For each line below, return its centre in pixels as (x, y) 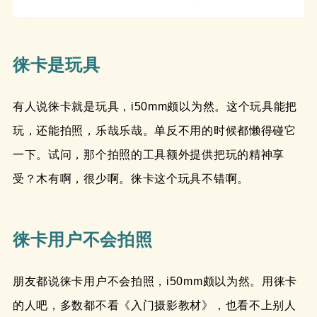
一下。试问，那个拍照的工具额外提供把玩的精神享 (149, 155)
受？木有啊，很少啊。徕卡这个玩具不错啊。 (131, 179)
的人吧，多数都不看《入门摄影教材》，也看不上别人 (154, 305)
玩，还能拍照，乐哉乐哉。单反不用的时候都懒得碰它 (154, 131)
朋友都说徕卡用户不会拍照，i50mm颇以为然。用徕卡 (155, 281)
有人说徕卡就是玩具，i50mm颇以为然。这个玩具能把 (155, 107)
